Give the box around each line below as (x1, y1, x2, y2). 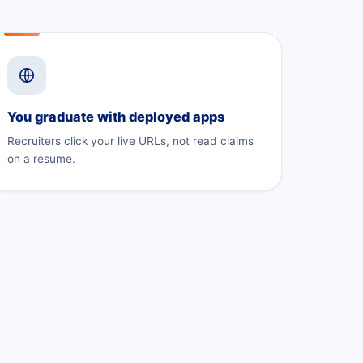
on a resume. (7, 152, 75, 165)
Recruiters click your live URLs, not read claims (7, 134, 254, 147)
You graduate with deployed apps (7, 108, 224, 125)
